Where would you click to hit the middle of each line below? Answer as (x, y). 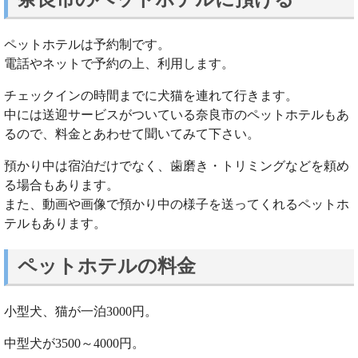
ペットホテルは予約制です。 (87, 44)
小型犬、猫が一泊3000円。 (81, 311)
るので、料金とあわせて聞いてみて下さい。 (132, 133)
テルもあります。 (55, 223)
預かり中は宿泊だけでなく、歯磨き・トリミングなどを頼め (177, 165)
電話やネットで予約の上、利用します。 (119, 63)
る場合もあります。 (62, 185)
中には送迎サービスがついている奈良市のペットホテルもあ (177, 114)
